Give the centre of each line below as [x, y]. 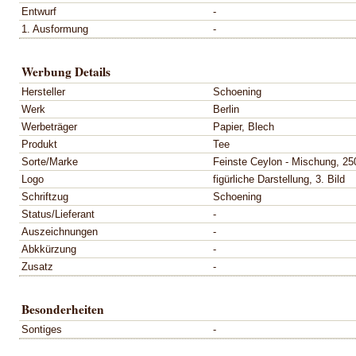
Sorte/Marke [50, 161]
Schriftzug [45, 196]
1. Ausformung [55, 29]
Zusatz [37, 266]
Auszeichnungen [60, 231]
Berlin [226, 109]
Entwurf [39, 11]
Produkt [39, 144]
